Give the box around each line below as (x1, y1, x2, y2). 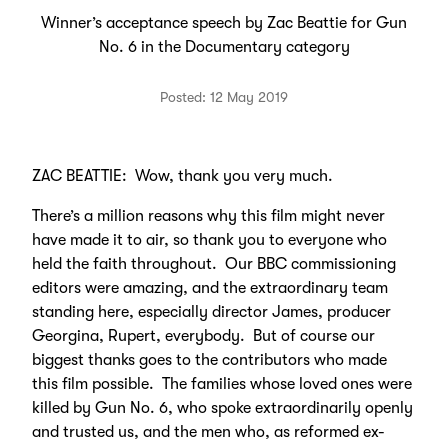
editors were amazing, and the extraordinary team (31, 279, 388, 297)
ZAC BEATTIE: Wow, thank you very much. (31, 167, 341, 185)
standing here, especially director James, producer (31, 303, 391, 321)
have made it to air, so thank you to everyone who (31, 231, 387, 249)
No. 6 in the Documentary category (98, 38, 350, 56)
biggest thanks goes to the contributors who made (31, 351, 387, 369)
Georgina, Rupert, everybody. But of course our (31, 327, 375, 345)
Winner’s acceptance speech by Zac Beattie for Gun (41, 14, 407, 32)
